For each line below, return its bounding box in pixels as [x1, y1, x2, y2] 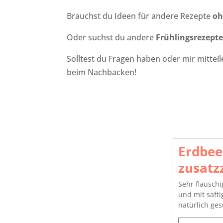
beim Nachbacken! [67, 67, 137, 78]
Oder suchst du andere [67, 32, 156, 43]
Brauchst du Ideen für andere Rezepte [67, 10, 213, 22]
